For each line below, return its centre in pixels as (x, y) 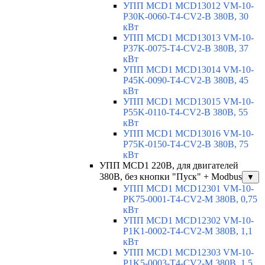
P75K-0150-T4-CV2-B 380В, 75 (186, 144)
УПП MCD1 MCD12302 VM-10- (188, 220)
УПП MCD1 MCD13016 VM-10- (188, 133)
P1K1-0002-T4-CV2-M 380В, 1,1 (188, 231)
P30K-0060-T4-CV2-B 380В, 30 (186, 16)
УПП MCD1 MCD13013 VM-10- (188, 37)
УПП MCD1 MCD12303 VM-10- (188, 252)
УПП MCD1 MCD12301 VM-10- (188, 188)
